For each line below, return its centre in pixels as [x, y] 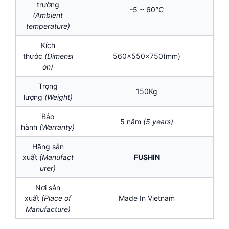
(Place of [56, 198]
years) [162, 122]
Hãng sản [48, 147]
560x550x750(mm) [147, 56]
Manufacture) [48, 209]
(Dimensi [59, 56]
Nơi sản [48, 188]
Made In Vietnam [147, 198]
